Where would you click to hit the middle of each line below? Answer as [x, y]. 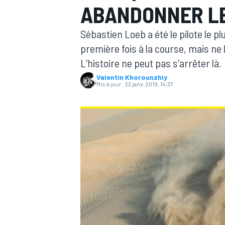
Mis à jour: [110, 84]
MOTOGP [92, 78]
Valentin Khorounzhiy [132, 77]
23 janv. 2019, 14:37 [149, 84]
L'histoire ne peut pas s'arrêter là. [151, 63]
